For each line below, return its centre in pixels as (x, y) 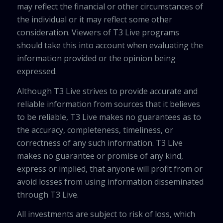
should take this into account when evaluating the (110, 46)
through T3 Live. (48, 194)
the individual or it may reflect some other (94, 20)
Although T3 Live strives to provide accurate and (107, 91)
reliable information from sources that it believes (108, 104)
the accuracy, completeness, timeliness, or (95, 130)
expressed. (37, 71)
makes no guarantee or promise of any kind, (100, 156)
